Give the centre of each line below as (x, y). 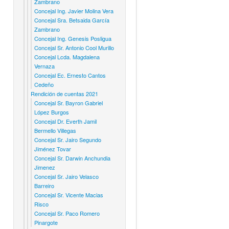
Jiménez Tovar (53, 149)
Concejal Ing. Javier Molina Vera (74, 11)
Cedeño (44, 84)
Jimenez (45, 167)
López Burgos (52, 112)
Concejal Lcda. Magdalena (67, 57)
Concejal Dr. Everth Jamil (65, 121)
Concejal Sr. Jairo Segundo (68, 140)
